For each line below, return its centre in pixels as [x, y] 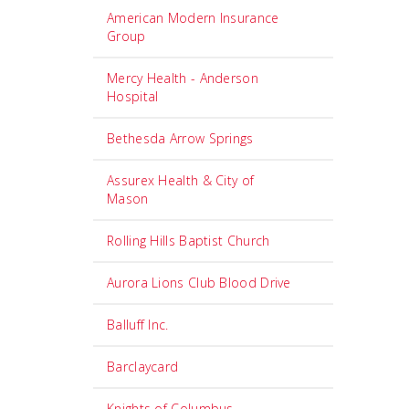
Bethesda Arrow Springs [180, 138]
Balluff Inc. [138, 325]
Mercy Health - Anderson [183, 78]
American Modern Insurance [193, 18]
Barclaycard [143, 367]
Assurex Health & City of [181, 180]
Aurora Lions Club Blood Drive [199, 283]
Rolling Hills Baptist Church [189, 241]
